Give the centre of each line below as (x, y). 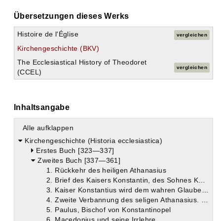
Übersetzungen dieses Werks (72, 16)
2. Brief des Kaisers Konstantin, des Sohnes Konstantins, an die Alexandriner (202, 180)
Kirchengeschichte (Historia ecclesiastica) (94, 141)
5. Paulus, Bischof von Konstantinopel (109, 210)
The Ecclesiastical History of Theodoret (82, 62)
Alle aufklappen (48, 128)
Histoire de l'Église (48, 34)
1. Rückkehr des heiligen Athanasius (106, 170)
